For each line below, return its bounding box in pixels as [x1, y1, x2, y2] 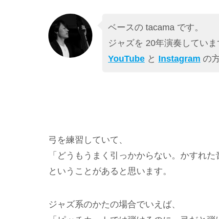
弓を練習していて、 [48, 135, 128, 145]
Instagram [158, 54, 200, 64]
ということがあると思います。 [48, 166, 172, 176]
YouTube [108, 54, 145, 64]
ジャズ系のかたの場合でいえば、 [48, 199, 180, 210]
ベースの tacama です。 [108, 22, 203, 33]
